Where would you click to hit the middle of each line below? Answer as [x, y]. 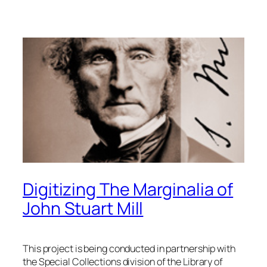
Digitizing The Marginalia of [128, 190]
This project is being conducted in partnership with [129, 249]
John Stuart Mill [83, 209]
